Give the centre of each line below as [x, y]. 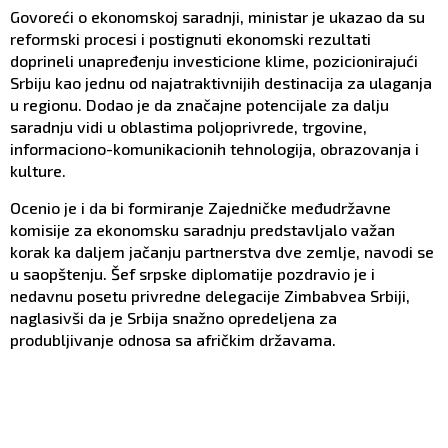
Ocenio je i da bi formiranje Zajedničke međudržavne [200, 208]
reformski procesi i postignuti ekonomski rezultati [190, 39]
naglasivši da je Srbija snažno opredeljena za [173, 318]
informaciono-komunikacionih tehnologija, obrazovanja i [214, 149]
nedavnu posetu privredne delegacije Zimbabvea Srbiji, [210, 296]
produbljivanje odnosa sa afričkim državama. [173, 340]
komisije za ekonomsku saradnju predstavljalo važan [202, 230]
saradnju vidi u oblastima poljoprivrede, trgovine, [188, 127]
